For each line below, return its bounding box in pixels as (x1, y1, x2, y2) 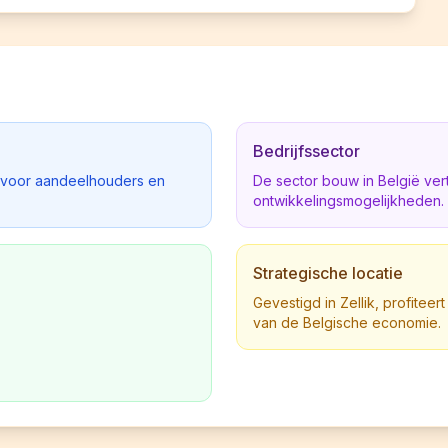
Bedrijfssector (253, 141, 360, 161)
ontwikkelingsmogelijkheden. (253, 192, 444, 209)
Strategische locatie (253, 263, 403, 283)
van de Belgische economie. (253, 314, 441, 331)
